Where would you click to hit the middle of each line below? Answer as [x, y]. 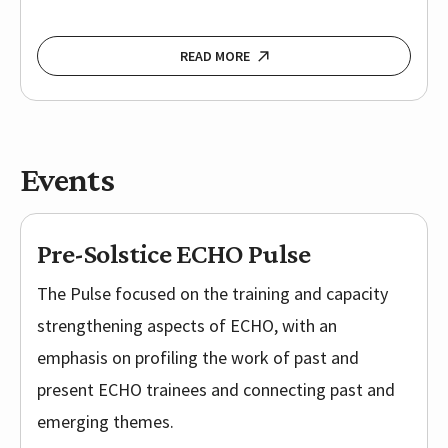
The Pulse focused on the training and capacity [212, 294]
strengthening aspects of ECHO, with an [187, 326]
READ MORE [214, 56]
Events [67, 179]
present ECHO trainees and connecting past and [216, 390]
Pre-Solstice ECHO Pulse [174, 254]
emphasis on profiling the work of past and [198, 358]
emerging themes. [105, 422]
